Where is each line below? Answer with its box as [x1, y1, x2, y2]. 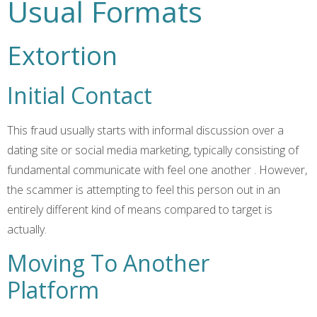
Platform [7, 274, 99, 305]
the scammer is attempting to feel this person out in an [7, 182, 280, 198]
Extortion [7, 38, 117, 74]
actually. [7, 221, 47, 238]
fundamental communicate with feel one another [7, 162, 254, 178]
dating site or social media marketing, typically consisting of [7, 142, 299, 158]
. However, [254, 162, 307, 178]
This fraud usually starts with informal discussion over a [7, 122, 284, 139]
